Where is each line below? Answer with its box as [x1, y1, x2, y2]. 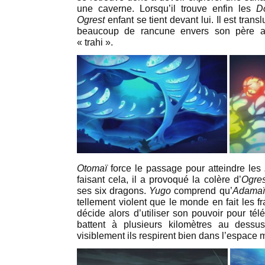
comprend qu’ [171, 185, 232, 196]
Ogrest [77, 14, 105, 25]
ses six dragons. [77, 185, 150, 196]
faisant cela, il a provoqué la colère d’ [77, 174, 241, 185]
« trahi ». [77, 37, 113, 47]
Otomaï [77, 163, 107, 173]
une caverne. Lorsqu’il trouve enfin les [77, 3, 256, 14]
